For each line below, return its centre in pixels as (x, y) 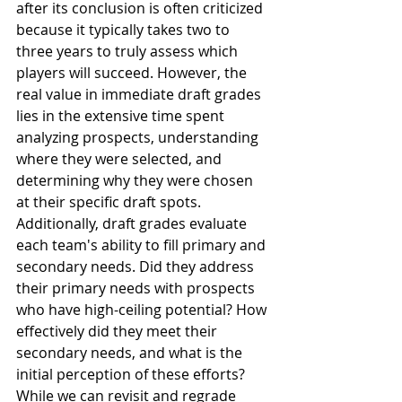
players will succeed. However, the (133, 73)
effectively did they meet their (118, 331)
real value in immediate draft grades (140, 94)
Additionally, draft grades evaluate (133, 223)
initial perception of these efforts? (132, 374)
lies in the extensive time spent (122, 116)
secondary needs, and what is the (131, 353)
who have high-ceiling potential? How (143, 310)
